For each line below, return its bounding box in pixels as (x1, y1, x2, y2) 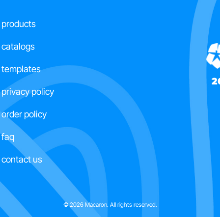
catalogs (1, 41, 35, 52)
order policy (1, 109, 47, 120)
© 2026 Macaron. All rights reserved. (63, 200, 157, 208)
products (1, 18, 36, 29)
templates (1, 63, 41, 75)
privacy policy (1, 86, 54, 97)
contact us (1, 154, 42, 165)
